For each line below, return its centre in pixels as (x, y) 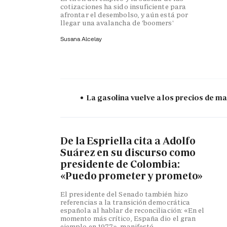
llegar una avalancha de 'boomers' (117, 23)
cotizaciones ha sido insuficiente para (123, 6)
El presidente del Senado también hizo (124, 194)
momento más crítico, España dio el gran (128, 219)
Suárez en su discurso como (128, 152)
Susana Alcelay (81, 39)
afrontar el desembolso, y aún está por (124, 14)
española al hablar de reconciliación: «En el (133, 211)
